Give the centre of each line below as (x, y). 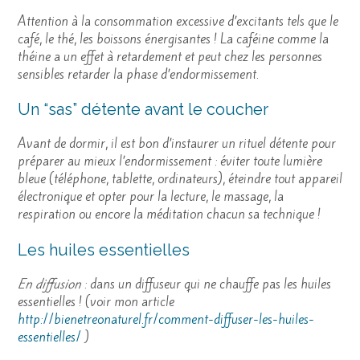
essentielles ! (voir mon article (96, 301)
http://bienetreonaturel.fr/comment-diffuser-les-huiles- (166, 319)
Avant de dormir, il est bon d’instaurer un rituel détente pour (177, 144)
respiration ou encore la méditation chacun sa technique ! (169, 215)
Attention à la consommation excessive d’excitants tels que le (178, 21)
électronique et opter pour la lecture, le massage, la (151, 197)
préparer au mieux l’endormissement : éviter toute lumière (170, 162)
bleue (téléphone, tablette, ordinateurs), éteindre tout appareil (180, 179)
